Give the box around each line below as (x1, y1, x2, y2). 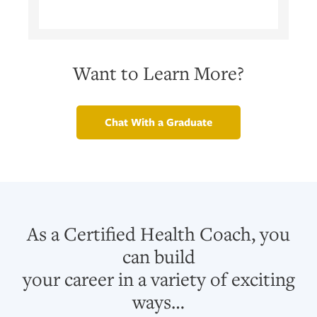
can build (122, 243, 195, 268)
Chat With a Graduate (105, 114, 212, 129)
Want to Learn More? (73, 60, 244, 85)
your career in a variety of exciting (22, 266, 295, 291)
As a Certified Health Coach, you (27, 221, 290, 246)
